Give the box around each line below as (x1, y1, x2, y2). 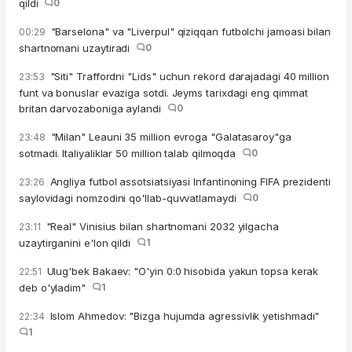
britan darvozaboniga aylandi (19, 101, 167, 115)
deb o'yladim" (19, 280, 92, 294)
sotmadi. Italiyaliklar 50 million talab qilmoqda (19, 146, 243, 159)
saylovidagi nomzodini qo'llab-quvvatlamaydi (19, 191, 243, 204)
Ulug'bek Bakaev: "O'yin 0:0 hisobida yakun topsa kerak (43, 264, 319, 277)
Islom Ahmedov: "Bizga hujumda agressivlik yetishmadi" (46, 309, 326, 322)
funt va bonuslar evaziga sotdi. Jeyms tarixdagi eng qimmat (19, 86, 308, 99)
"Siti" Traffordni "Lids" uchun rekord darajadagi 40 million (46, 69, 329, 82)
